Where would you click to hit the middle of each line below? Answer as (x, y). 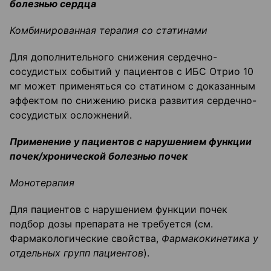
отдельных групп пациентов (77, 253)
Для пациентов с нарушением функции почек (119, 210)
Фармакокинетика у (210, 239)
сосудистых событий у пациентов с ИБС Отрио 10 (132, 72)
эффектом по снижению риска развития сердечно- (133, 101)
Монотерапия (42, 183)
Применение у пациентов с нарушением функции (131, 142)
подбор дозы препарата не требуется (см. (111, 224)
